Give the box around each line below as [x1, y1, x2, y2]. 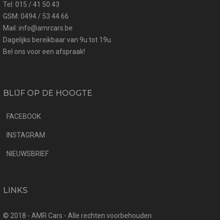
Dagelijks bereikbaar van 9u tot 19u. [3, 35, 112, 44]
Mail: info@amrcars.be [3, 24, 73, 32]
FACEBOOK [6, 112, 41, 120]
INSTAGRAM [6, 131, 45, 139]
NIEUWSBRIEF [6, 149, 49, 158]
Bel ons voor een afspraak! [3, 47, 85, 55]
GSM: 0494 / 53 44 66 [3, 12, 69, 20]
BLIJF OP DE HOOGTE [3, 88, 92, 98]
